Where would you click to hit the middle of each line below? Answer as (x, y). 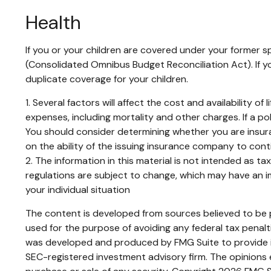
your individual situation (78, 189)
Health (53, 22)
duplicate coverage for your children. (107, 79)
